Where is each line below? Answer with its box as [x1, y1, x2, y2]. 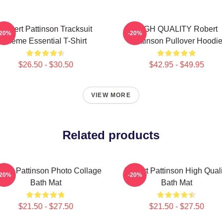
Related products [62, 128, 160, 142]
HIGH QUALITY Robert [135, 25, 218, 33]
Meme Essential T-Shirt [4, 37, 87, 45]
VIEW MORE [91, 92, 131, 99]
